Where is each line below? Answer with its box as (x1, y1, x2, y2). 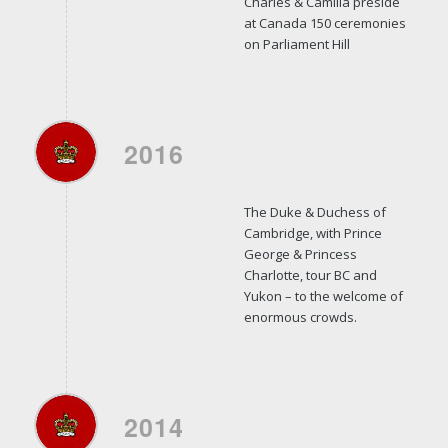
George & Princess (243, 244, 357, 263)
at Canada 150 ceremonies (243, 13, 406, 32)
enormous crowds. (243, 307, 357, 326)
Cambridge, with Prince (243, 223, 382, 242)
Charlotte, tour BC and (243, 265, 377, 284)
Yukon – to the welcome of (243, 286, 403, 305)
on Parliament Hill (243, 34, 350, 53)
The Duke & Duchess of (243, 202, 386, 221)
